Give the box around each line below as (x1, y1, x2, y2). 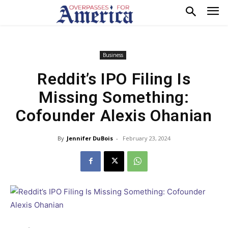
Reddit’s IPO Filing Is (37, 69, 191, 89)
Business (102, 51, 123, 59)
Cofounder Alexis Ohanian (16, 105, 212, 125)
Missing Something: (39, 87, 189, 107)
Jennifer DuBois (67, 134, 113, 142)
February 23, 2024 (123, 134, 170, 142)
